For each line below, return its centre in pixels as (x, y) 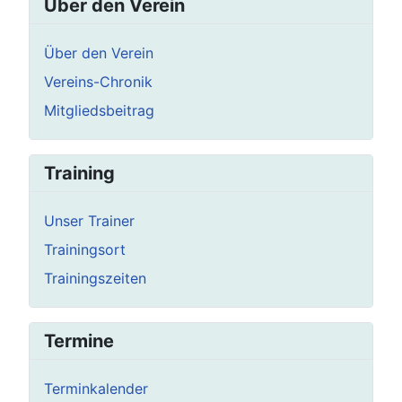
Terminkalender (96, 388)
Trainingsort (85, 249)
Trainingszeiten (95, 278)
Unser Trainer (89, 220)
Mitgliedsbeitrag (99, 110)
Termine (79, 341)
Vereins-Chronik (98, 81)
